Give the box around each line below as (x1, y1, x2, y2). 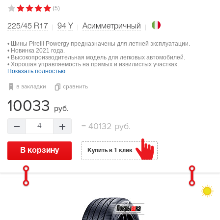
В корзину (20, 147, 59, 154)
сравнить (63, 82, 88, 90)
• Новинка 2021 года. (7, 47, 65, 54)
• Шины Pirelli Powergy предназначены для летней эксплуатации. (7, 40, 190, 47)
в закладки (16, 82, 46, 90)
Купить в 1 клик (87, 147, 133, 153)
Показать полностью (7, 67, 65, 75)
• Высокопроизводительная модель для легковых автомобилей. (7, 54, 185, 61)
